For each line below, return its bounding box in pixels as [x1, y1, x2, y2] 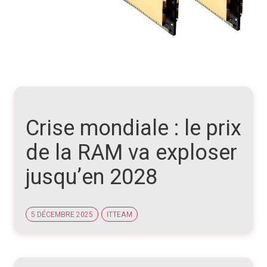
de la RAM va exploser [26, 136, 237, 169]
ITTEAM [107, 209, 132, 221]
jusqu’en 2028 [26, 161, 157, 193]
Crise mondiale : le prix [26, 112, 241, 144]
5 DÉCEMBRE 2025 [31, 209, 93, 221]
